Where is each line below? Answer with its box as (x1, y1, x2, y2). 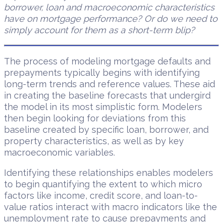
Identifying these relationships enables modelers (4, 167, 213, 178)
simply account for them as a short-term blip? (4, 25, 195, 35)
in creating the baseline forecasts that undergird (4, 90, 211, 101)
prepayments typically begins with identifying (4, 67, 200, 78)
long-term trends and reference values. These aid (4, 79, 215, 89)
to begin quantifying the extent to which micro (4, 179, 202, 189)
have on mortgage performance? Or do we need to (4, 13, 218, 24)
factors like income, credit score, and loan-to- (4, 190, 198, 201)
